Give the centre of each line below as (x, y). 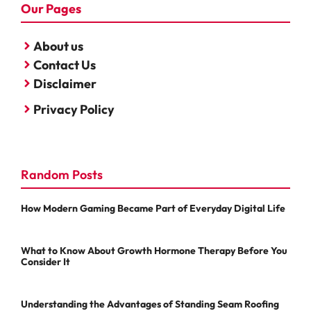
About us (58, 46)
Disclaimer (65, 83)
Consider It (45, 261)
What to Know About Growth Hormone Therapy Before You (154, 250)
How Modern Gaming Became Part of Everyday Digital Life (153, 208)
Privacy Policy (74, 109)
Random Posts (62, 174)
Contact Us (65, 65)
